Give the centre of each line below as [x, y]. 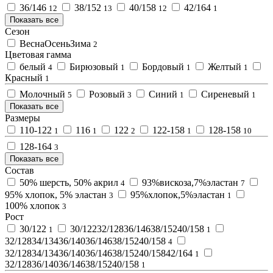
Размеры [23, 118]
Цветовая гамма [38, 54]
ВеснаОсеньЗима [55, 43]
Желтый [225, 66]
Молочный [42, 94]
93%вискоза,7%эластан [190, 182]
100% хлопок [34, 205]
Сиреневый [225, 94]
